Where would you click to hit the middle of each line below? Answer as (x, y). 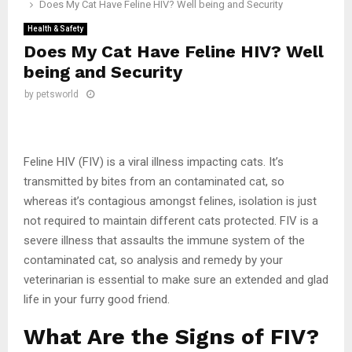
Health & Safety (55, 29)
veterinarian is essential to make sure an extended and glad (176, 279)
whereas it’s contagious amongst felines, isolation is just (170, 201)
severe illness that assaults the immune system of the (164, 240)
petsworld (57, 94)
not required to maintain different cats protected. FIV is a (171, 220)
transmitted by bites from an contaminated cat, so (154, 181)
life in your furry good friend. (97, 299)
